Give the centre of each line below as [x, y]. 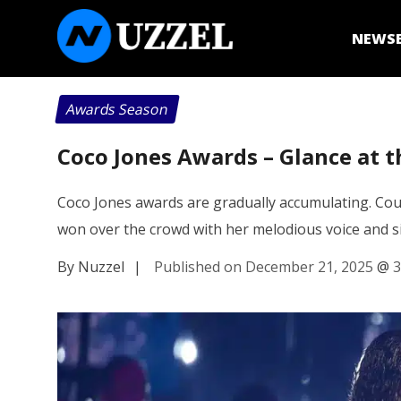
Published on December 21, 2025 [264, 266]
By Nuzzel [91, 266]
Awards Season [117, 109]
